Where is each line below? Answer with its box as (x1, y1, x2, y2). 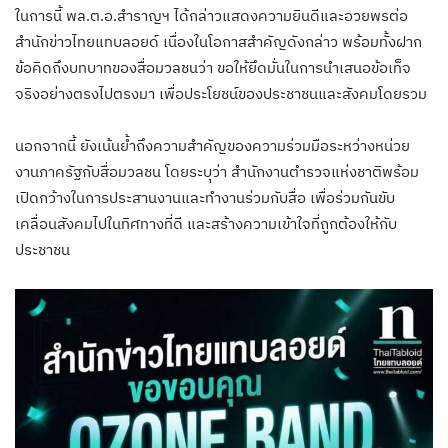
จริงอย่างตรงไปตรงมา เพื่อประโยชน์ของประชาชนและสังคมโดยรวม (15, 84, 427, 104)
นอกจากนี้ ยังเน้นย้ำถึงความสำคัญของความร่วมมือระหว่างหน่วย (15, 136, 410, 156)
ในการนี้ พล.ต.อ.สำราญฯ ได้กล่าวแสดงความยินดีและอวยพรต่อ (15, 6, 408, 26)
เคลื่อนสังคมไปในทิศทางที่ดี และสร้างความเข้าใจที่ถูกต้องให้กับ (15, 214, 397, 234)
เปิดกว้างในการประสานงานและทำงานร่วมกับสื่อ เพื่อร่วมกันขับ (15, 188, 395, 208)
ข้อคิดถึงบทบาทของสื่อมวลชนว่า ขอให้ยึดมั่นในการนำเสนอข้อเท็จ (15, 58, 411, 78)
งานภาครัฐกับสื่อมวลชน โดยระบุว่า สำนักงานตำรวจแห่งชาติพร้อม (15, 162, 419, 182)
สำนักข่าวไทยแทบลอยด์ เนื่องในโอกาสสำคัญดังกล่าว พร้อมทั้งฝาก (15, 32, 422, 52)
